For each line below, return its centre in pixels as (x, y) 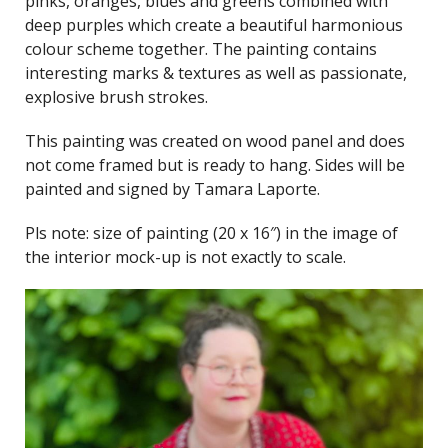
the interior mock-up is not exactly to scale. (185, 257)
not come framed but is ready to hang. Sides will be (215, 165)
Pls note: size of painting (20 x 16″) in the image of (211, 233)
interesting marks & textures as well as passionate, (216, 73)
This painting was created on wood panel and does (215, 141)
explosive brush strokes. (116, 97)
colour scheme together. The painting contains (201, 49)
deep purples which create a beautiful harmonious (214, 25)
